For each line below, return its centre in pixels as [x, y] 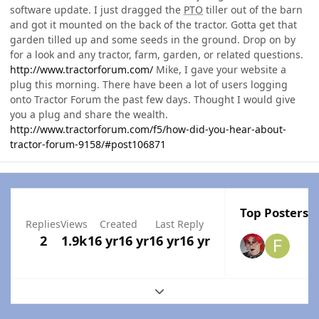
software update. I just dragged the [97, 10]
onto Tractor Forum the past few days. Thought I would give [153, 100]
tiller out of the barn [253, 10]
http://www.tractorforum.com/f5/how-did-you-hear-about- [148, 130]
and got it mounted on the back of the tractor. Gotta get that [153, 25]
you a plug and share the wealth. [89, 115]
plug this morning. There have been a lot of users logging [149, 85]
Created [118, 224]
